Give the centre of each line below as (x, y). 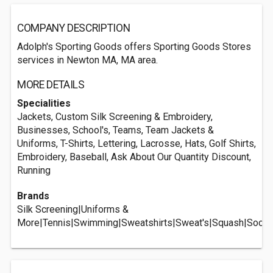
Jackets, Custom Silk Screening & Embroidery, (115, 117)
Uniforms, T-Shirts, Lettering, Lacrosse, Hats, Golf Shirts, (136, 144)
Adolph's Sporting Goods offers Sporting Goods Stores (134, 47)
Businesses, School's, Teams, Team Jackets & (115, 130)
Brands (33, 196)
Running (34, 170)
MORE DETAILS (51, 85)
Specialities (44, 103)
